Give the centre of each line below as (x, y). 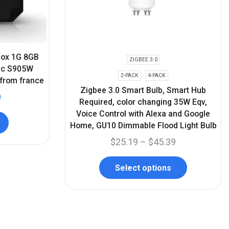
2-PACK (130, 75)
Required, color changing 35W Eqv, (143, 102)
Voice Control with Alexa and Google (143, 113)
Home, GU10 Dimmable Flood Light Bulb (143, 125)
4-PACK (156, 75)
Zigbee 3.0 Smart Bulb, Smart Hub (143, 90)
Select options (143, 168)
